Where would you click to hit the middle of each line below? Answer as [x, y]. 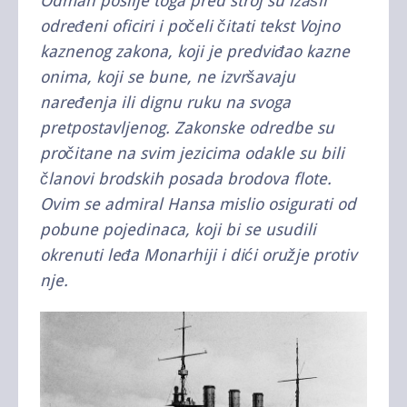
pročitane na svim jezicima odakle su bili [192, 153]
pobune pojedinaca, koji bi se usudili [178, 229]
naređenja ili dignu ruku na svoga [165, 102]
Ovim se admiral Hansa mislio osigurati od [198, 203]
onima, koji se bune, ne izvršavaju [168, 76]
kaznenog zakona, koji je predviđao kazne [195, 51]
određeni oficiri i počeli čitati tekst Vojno [190, 25]
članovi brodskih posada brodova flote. [186, 178]
